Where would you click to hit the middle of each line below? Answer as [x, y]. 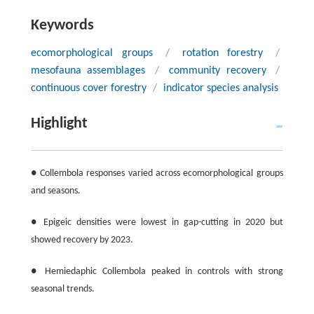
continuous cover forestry [88, 88]
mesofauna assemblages [88, 70]
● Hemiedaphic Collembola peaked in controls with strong [157, 271]
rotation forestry [223, 53]
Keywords [62, 25]
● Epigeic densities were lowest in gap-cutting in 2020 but [157, 222]
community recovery [217, 70]
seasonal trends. [62, 289]
